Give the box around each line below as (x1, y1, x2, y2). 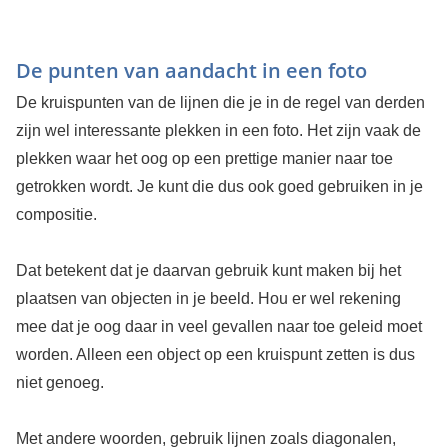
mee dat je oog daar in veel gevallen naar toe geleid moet (15, 317, 422, 335)
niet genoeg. (15, 373, 104, 391)
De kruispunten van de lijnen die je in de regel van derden (15, 93, 425, 111)
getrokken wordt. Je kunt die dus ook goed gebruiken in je (15, 177, 423, 195)
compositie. (15, 205, 97, 223)
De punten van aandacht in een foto (15, 56, 367, 84)
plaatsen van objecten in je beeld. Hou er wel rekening (15, 289, 401, 307)
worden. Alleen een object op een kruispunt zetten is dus (15, 345, 415, 363)
